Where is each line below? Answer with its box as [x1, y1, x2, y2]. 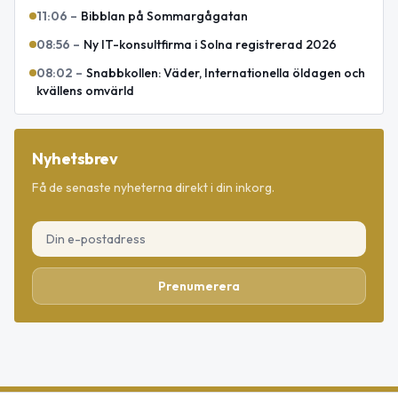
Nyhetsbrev [32, 147, 118, 169]
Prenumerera [158, 277, 240, 294]
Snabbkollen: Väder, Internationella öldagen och [86, 64, 365, 81]
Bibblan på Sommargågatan [81, 7, 248, 24]
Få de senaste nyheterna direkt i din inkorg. [32, 179, 275, 195]
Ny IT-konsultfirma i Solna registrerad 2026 [84, 36, 337, 52]
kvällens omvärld [36, 82, 134, 99]
